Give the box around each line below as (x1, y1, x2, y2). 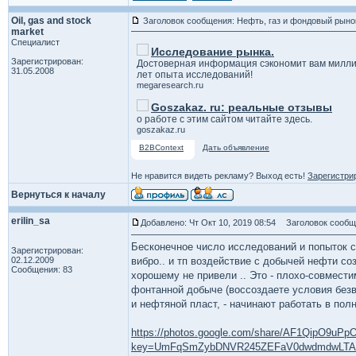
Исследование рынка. (151, 45, 274, 58)
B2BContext (139, 143, 184, 152)
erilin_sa (11, 215, 50, 226)
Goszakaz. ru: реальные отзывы (151, 101, 332, 114)
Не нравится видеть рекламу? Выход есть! (131, 171, 308, 180)
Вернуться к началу (11, 189, 106, 200)
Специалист (11, 37, 60, 47)
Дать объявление (203, 143, 269, 152)
